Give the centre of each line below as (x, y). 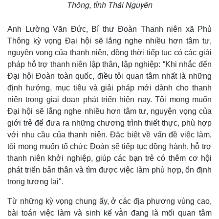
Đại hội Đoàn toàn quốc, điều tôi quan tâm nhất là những (109, 76)
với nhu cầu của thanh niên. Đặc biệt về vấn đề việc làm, (109, 134)
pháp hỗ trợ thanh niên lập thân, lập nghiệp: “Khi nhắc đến (109, 64)
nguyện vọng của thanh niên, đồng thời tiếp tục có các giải (109, 52)
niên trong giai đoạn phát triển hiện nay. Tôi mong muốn (109, 99)
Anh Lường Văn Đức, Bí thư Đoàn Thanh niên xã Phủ (109, 29)
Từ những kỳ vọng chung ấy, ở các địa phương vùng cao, (109, 201)
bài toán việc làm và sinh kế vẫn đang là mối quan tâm (109, 213)
